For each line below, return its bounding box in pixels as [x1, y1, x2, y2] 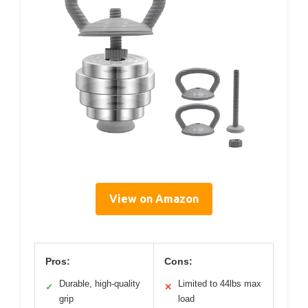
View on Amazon [109, 192, 199, 205]
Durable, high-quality [59, 278, 140, 289]
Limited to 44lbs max [178, 278, 261, 289]
